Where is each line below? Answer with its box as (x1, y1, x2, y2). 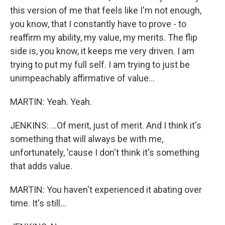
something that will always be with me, (10, 134, 163, 144)
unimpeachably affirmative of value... (10, 73, 155, 83)
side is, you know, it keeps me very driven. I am (10, 46, 194, 56)
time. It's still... (10, 198, 66, 208)
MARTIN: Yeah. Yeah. (10, 96, 92, 107)
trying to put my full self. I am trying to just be (10, 59, 190, 70)
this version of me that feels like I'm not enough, (10, 5, 201, 16)
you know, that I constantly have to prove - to (10, 19, 186, 29)
